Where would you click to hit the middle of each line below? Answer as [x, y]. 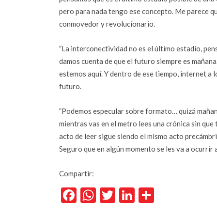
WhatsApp [132, 195]
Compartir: [77, 173]
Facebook [108, 195]
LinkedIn [163, 195]
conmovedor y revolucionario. [107, 24]
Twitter [140, 195]
